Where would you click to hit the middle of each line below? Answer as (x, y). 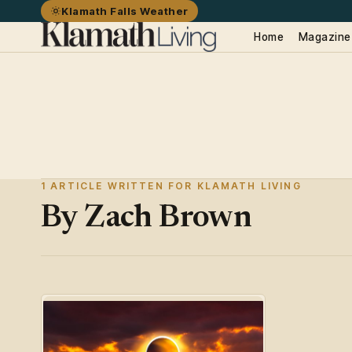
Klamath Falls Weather (125, 11)
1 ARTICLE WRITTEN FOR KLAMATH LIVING (171, 185)
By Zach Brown (147, 219)
